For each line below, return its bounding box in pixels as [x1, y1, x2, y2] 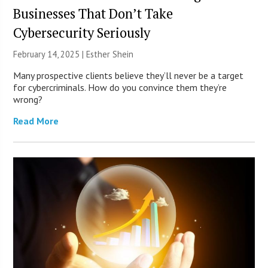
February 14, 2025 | [13, 48, 87, 60]
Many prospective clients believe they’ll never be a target [13, 69, 244, 81]
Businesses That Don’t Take [13, 4, 173, 22]
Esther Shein [86, 48, 134, 60]
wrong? [13, 93, 43, 105]
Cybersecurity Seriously [13, 23, 151, 41]
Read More [13, 114, 59, 127]
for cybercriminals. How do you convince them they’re [13, 81, 227, 93]
